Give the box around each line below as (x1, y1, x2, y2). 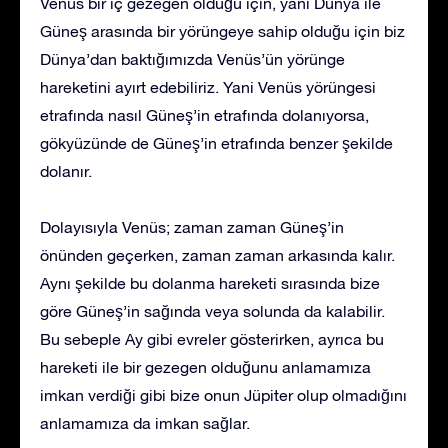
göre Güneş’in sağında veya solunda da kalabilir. (40, 301, 385, 320)
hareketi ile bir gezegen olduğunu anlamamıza (40, 357, 371, 376)
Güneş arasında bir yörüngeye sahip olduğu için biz (40, 21, 405, 40)
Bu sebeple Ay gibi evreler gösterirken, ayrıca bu (40, 329, 384, 348)
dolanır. (40, 161, 92, 180)
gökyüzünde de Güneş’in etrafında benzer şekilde (40, 133, 393, 152)
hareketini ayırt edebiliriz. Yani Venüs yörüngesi (40, 77, 376, 96)
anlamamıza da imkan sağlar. (40, 413, 250, 432)
